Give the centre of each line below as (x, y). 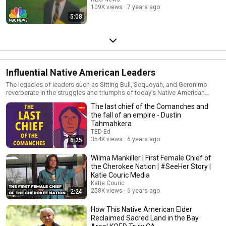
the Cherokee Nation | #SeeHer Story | (151, 166)
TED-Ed (101, 132)
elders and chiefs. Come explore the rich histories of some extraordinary (110, 101)
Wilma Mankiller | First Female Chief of (151, 158)
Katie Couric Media (120, 175)
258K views (107, 191)
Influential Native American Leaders (81, 72)
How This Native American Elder (142, 209)
